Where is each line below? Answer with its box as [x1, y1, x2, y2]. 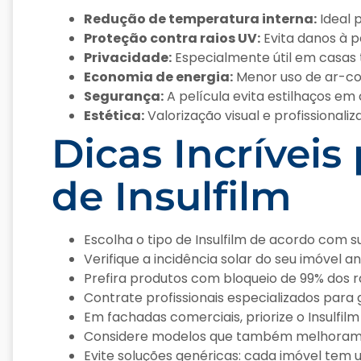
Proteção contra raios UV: [84, 29, 260, 48]
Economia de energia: [84, 68, 233, 87]
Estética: [84, 106, 144, 126]
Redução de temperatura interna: [84, 10, 317, 29]
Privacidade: [84, 48, 172, 68]
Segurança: [84, 87, 164, 106]
